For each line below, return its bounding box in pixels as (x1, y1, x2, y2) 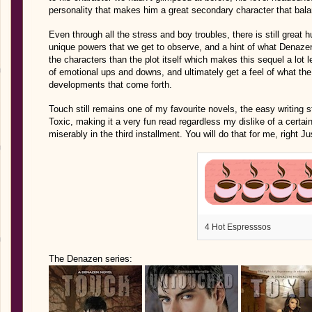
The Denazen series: (49, 253, 132, 264)
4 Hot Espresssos (205, 222, 272, 232)
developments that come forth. (49, 79, 172, 90)
